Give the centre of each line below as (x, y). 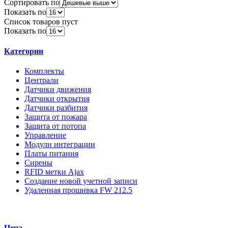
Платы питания (51, 154)
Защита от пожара (56, 117)
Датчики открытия (57, 99)
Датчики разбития (56, 108)
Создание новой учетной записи (81, 181)
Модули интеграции (60, 145)
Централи (41, 80)
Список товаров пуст (41, 21)
